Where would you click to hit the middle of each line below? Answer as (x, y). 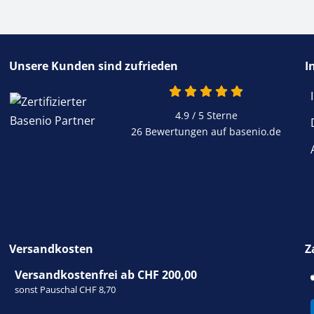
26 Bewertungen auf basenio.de (206, 132)
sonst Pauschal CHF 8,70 (66, 290)
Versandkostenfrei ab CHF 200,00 (106, 275)
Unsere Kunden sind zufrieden (94, 66)
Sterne (220, 116)
